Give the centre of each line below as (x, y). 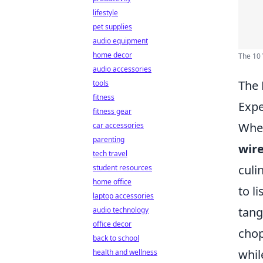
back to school (116, 238)
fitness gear (112, 111)
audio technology (121, 210)
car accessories (118, 125)
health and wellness (125, 252)
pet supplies (112, 27)
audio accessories (122, 69)
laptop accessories (123, 196)
